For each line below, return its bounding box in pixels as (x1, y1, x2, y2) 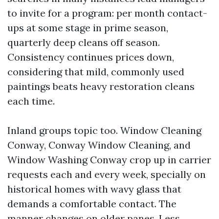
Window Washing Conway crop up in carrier (7, 153, 211, 166)
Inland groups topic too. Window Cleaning (7, 124, 201, 136)
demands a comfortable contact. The (7, 197, 176, 210)
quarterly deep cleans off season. (7, 36, 160, 48)
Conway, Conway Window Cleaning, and (7, 139, 191, 151)
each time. (7, 95, 55, 107)
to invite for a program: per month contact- (7, 7, 207, 19)
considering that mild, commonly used (7, 66, 184, 78)
